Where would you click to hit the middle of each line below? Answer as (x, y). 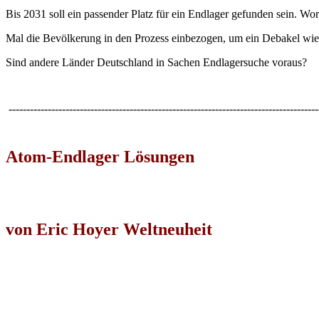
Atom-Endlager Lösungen (100, 156)
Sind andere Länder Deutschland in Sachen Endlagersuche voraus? (156, 62)
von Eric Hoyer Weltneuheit (109, 229)
